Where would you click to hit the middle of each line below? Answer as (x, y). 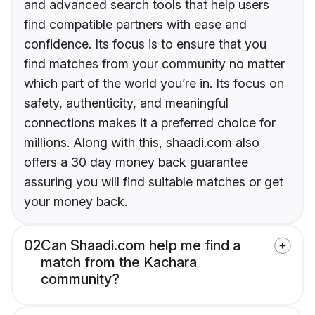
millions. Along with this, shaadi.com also (142, 143)
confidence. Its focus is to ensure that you (145, 44)
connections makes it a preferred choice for (150, 123)
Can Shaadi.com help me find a (141, 246)
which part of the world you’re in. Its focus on (154, 84)
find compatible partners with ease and (135, 25)
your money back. (76, 202)
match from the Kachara (119, 263)
